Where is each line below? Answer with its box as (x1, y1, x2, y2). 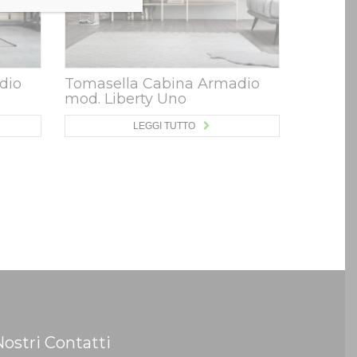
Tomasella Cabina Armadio (64, 75, 260, 92)
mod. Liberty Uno (64, 90, 186, 108)
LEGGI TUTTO (133, 120, 195, 131)
